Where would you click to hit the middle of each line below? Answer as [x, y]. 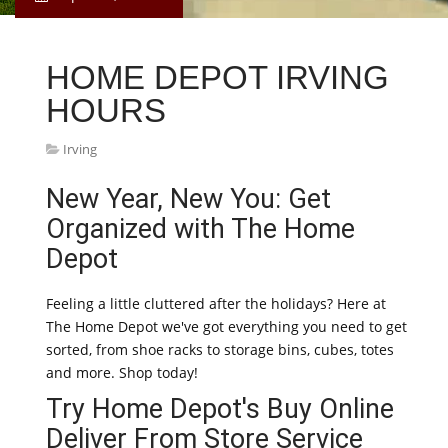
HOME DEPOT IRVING [217, 77]
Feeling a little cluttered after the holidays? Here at [216, 303]
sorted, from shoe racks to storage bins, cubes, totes [220, 349]
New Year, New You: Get [188, 199]
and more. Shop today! [122, 372]
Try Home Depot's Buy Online [220, 409]
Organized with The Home [200, 229]
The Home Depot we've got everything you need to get [226, 326]
